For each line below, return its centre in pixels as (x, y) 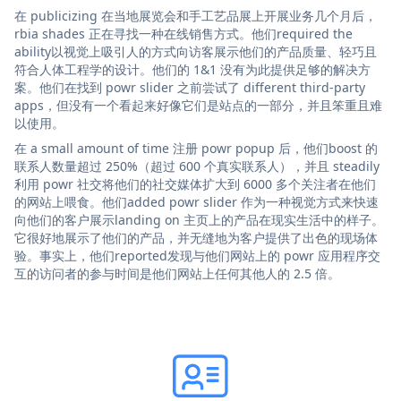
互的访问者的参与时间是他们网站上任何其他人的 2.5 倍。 (177, 273)
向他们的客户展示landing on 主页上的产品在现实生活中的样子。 (199, 219)
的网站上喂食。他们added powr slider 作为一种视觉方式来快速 (196, 201)
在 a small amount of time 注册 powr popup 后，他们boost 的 (196, 148)
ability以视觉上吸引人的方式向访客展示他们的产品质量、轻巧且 (196, 51)
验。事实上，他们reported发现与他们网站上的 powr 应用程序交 (197, 255)
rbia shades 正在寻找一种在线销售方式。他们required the (183, 33)
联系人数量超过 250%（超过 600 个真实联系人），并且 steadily (197, 166)
